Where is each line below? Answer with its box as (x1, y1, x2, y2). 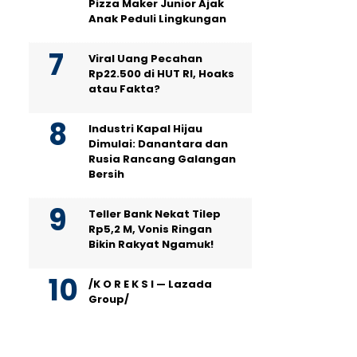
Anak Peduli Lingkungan (88, 11, 226, 26)
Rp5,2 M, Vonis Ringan (88, 222, 212, 237)
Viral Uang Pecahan (88, 51, 202, 66)
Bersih (88, 167, 124, 182)
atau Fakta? (88, 81, 160, 96)
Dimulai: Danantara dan (88, 136, 228, 151)
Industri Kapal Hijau (88, 121, 202, 136)
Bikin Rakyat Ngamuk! (88, 237, 214, 252)
